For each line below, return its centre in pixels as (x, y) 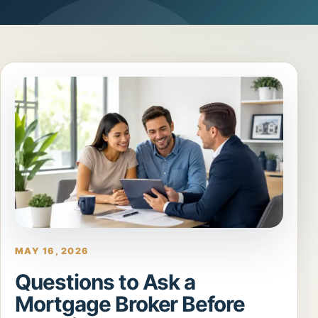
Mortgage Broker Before (130, 304)
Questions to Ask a (105, 282)
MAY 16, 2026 (52, 251)
